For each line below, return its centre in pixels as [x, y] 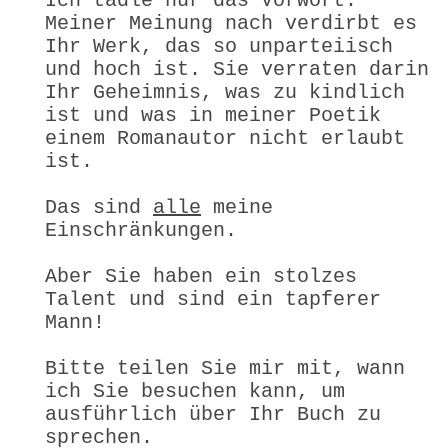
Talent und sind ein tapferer [213, 299]
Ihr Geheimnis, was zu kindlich [225, 92]
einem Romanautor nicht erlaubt [225, 138]
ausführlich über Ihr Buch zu [213, 414]
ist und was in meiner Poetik [213, 115]
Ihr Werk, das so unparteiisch [219, 46]
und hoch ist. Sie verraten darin [237, 69]
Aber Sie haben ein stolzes [201, 276]
